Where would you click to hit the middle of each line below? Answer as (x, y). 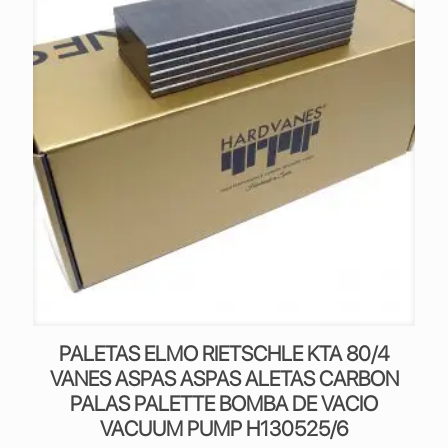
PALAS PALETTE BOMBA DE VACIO (224, 403)
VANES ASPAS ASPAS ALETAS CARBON (224, 378)
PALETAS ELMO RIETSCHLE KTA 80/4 (224, 353)
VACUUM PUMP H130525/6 (224, 428)
